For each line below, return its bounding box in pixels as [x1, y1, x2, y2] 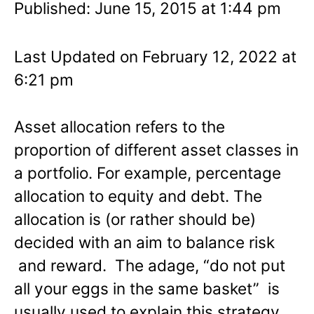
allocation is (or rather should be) [14, 209, 256, 228]
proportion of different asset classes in [14, 139, 299, 159]
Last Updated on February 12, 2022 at [14, 46, 296, 66]
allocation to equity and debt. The [14, 186, 262, 205]
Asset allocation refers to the [14, 116, 225, 136]
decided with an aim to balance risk [14, 232, 275, 252]
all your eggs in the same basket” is [14, 278, 280, 298]
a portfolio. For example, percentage [14, 163, 281, 182]
